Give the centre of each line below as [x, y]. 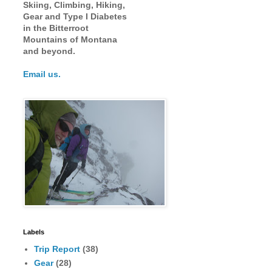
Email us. [42, 74]
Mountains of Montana [70, 39]
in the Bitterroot [56, 28]
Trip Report [57, 249]
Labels [34, 232]
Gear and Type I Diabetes [75, 16]
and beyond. [49, 51]
